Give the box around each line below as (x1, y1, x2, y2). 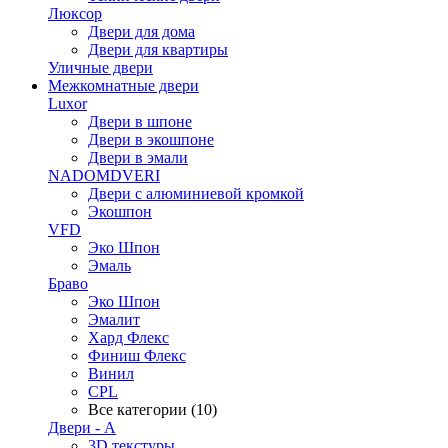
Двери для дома (88, 23, 195, 40)
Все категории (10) (88, 401, 217, 418)
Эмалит (88, 311, 140, 328)
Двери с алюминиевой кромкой (88, 185, 304, 202)
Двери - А (48, 419, 116, 436)
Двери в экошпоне (88, 131, 214, 148)
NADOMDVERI (48, 167, 160, 184)
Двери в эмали (88, 149, 188, 166)
